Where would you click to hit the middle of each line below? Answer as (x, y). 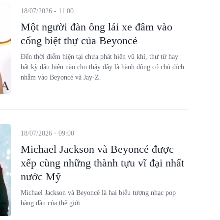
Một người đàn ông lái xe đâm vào (96, 27)
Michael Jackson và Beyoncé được (97, 149)
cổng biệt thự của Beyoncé (79, 41)
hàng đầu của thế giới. (51, 203)
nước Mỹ (41, 176)
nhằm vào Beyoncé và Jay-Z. (61, 77)
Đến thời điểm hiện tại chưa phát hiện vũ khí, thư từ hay (99, 57)
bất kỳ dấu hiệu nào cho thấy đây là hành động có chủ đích (102, 67)
